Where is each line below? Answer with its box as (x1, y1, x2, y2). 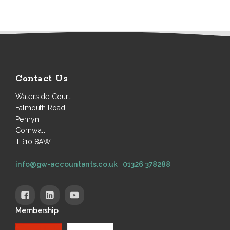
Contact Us (15, 73, 68, 84)
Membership (15, 206, 59, 215)
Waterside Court (15, 92, 70, 101)
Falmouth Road (15, 103, 65, 112)
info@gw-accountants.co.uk (15, 160, 118, 168)
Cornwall (15, 126, 46, 135)
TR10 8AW (15, 137, 51, 146)
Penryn (15, 114, 39, 123)
